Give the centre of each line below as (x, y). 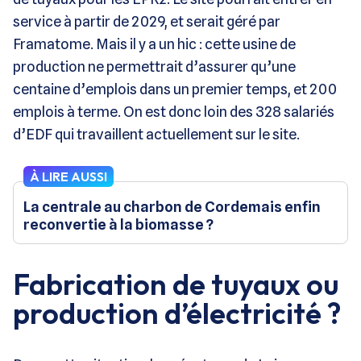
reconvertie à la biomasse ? (118, 224)
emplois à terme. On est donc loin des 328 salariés (174, 111)
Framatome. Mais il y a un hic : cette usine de (154, 44)
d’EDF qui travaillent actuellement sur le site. (156, 134)
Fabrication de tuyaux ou (176, 284)
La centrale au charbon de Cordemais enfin (172, 206)
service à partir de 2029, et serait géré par (147, 21)
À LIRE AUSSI (68, 176)
